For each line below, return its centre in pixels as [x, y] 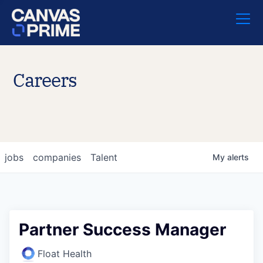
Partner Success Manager [122, 230]
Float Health [65, 254]
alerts [238, 157]
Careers [45, 80]
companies [57, 157]
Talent [104, 157]
